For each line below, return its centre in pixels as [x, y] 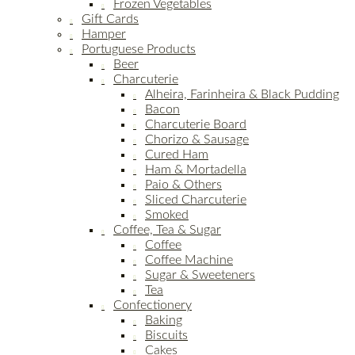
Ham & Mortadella [196, 170]
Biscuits [166, 336]
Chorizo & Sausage [197, 140]
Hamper [104, 34]
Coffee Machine [189, 260]
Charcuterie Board [196, 125]
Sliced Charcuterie [196, 200]
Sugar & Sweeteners [200, 275]
